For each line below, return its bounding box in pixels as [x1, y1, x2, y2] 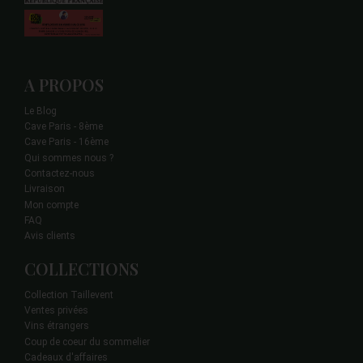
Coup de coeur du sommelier [24, 336, 150, 348]
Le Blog [24, 105, 57, 117]
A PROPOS [24, 73, 104, 96]
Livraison [24, 183, 65, 195]
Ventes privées [24, 305, 88, 317]
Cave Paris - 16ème [24, 136, 109, 148]
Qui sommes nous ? [24, 152, 113, 164]
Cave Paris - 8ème [24, 121, 103, 133]
